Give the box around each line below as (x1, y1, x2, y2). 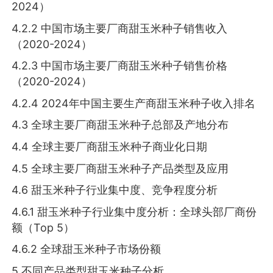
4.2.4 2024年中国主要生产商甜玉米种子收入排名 (12, 96, 256, 110)
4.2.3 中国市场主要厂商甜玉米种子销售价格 (12, 59, 228, 73)
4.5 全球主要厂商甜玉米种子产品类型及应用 (12, 161, 229, 175)
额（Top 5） (12, 221, 75, 234)
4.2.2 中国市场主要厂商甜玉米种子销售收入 (12, 21, 228, 35)
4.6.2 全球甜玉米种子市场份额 (12, 243, 161, 256)
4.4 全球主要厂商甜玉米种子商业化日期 (12, 140, 208, 153)
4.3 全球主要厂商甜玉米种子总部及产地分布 (12, 118, 229, 132)
